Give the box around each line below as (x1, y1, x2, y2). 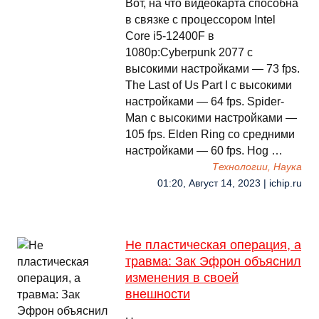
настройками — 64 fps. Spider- (125, 95, 284, 108)
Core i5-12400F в (125, 30, 214, 42)
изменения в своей (125, 271, 239, 285)
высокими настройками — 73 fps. (125, 63, 300, 75)
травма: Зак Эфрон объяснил (125, 254, 301, 268)
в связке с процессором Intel (125, 14, 276, 26)
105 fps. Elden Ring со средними (125, 128, 295, 140)
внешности (125, 287, 190, 301)
